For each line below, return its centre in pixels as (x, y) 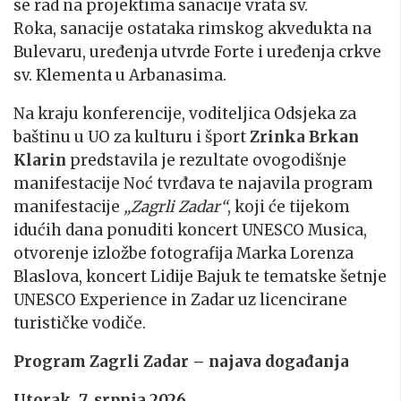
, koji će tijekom (289, 206)
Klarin (40, 160)
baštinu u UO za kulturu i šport (132, 137)
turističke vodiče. (80, 323)
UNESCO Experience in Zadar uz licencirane (180, 299)
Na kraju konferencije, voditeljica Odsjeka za (185, 113)
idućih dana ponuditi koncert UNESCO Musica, (190, 230)
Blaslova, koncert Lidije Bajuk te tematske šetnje (200, 276)
